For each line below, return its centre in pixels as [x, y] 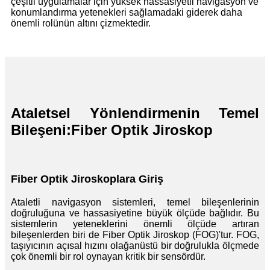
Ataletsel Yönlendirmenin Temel [135, 113]
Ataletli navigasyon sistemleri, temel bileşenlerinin [135, 202]
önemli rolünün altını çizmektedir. [81, 23]
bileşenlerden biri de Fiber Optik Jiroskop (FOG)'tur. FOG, [135, 234]
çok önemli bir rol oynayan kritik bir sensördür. [108, 256]
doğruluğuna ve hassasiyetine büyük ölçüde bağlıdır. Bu [135, 213]
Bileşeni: [41, 130]
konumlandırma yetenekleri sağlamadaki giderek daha [127, 12]
